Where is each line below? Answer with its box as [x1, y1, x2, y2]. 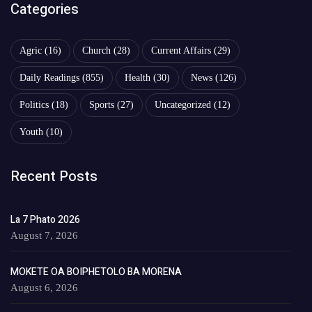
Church [82, 45, 111, 56]
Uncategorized [155, 100, 211, 111]
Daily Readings [19, 72, 79, 84]
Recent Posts [10, 166, 97, 187]
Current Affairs [151, 45, 211, 56]
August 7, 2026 [10, 230, 78, 242]
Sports [89, 100, 114, 111]
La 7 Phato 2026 [10, 212, 80, 228]
